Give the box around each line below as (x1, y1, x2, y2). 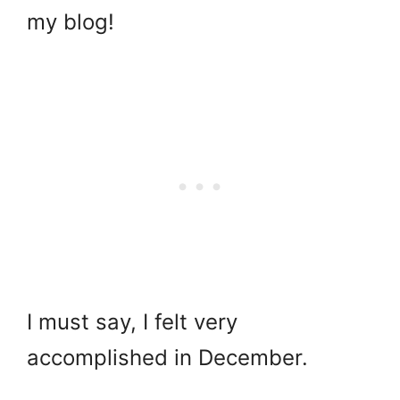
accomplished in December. (27, 345, 308, 371)
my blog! (27, 9, 114, 36)
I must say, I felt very (27, 309, 237, 336)
